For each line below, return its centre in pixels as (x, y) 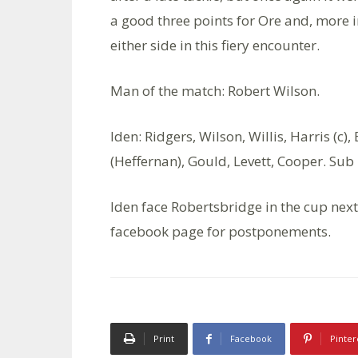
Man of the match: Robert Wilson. (215, 91)
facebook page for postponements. (221, 231)
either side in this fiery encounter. (215, 45)
